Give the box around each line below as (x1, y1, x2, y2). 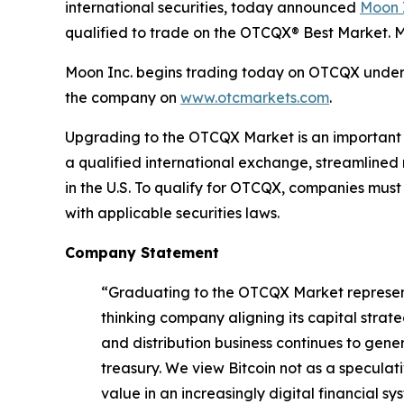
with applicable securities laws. (65, 204, 280, 222)
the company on (65, 88, 180, 106)
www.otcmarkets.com (180, 88, 329, 106)
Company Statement (65, 243, 219, 262)
